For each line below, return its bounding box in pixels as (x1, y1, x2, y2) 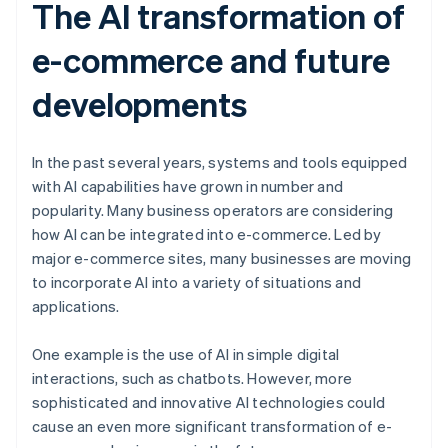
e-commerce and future (32, 38, 390, 82)
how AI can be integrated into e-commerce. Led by (32, 224, 382, 245)
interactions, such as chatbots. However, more (32, 368, 353, 389)
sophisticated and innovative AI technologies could (32, 392, 386, 413)
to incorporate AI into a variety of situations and (32, 272, 362, 293)
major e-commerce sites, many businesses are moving (32, 248, 412, 269)
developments (32, 82, 247, 126)
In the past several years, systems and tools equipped (32, 152, 408, 173)
